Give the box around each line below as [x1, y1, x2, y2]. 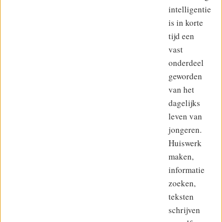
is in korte [168, 17, 203, 29]
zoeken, [168, 177, 196, 189]
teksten [168, 191, 194, 203]
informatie [168, 164, 205, 176]
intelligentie [168, 3, 211, 15]
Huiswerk [168, 137, 202, 149]
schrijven [168, 204, 200, 216]
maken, [168, 151, 194, 163]
